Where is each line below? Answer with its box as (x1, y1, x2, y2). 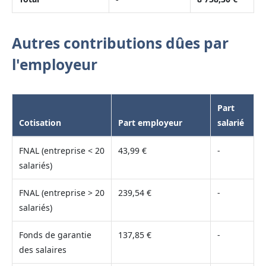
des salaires (18, 244, 66, 256)
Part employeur (118, 117, 182, 129)
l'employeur (12, 55, 97, 75)
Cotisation (18, 117, 61, 129)
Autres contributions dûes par (12, 33, 229, 53)
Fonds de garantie (18, 229, 91, 241)
